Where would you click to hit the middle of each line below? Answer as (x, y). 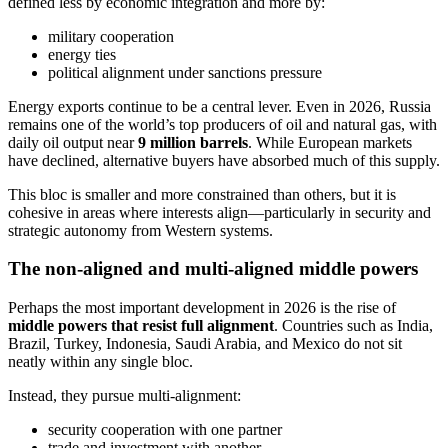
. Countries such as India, (353, 326)
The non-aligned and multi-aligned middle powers (213, 269)
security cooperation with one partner (165, 430)
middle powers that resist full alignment (141, 326)
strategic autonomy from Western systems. (140, 230)
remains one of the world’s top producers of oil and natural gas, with (222, 124)
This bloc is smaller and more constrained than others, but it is (202, 194)
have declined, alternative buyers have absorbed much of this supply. (224, 160)
